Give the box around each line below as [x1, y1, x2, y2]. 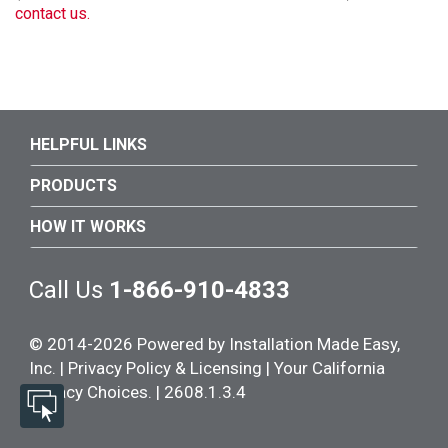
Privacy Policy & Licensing [68, 358, 262, 378]
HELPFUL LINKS [30, 135, 147, 154]
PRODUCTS [30, 176, 117, 195]
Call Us [29, 276, 109, 304]
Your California [274, 358, 385, 378]
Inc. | [29, 358, 68, 378]
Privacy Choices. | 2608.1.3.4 [29, 382, 246, 402]
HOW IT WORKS [30, 217, 146, 236]
